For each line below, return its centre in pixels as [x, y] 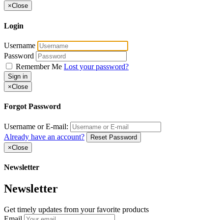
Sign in [18, 76]
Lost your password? [96, 67]
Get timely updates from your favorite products [76, 209]
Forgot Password [32, 107]
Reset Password [114, 137]
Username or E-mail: [36, 126]
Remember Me [39, 67]
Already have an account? [44, 137]
